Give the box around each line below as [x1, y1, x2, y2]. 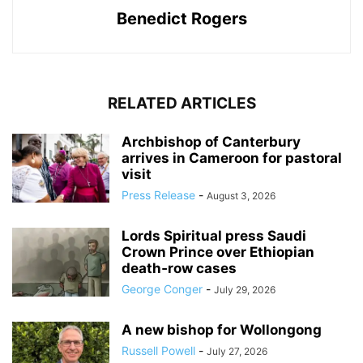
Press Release [122, 188, 195, 203]
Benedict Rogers [116, 9, 247, 29]
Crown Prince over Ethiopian [122, 244, 314, 261]
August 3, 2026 [207, 190, 275, 203]
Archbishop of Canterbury [122, 134, 301, 151]
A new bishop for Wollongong [122, 322, 322, 339]
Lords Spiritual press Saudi [122, 228, 306, 245]
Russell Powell [122, 344, 195, 358]
